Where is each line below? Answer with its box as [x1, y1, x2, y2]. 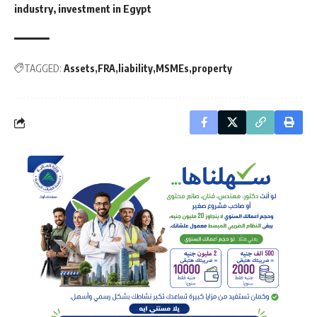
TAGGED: [24, 62, 62, 75]
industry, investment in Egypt [14, 2, 151, 16]
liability [118, 62, 153, 75]
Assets [64, 62, 95, 75]
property [192, 62, 232, 75]
